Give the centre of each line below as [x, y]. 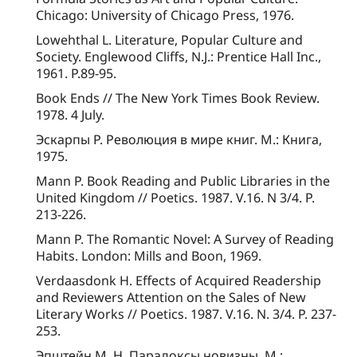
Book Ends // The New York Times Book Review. [178, 98]
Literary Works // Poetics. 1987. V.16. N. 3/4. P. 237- [186, 314]
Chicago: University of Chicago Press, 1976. [165, 16]
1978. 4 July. [70, 115]
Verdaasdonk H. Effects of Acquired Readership [178, 281]
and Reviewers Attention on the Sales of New [171, 298]
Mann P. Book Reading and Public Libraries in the [183, 181]
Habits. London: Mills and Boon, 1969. [149, 256]
